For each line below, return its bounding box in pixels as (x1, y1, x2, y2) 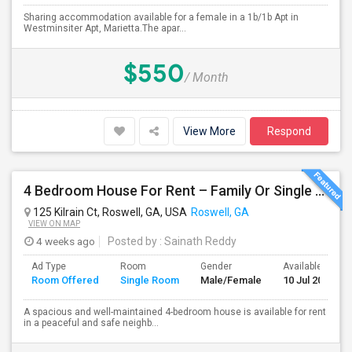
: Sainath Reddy (157, 235, 236, 247)
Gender (200, 261, 232, 272)
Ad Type (31, 261, 66, 272)
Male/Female (200, 274, 262, 286)
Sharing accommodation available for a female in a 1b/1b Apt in (24, 12, 299, 23)
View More (183, 125, 236, 137)
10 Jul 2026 (283, 274, 334, 286)
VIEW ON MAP (28, 219, 80, 228)
